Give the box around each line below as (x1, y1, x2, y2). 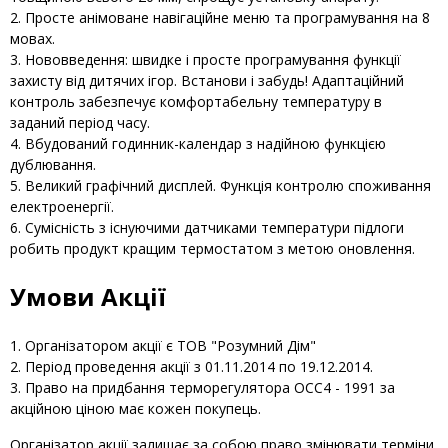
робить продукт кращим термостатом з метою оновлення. (10, 239, 415, 259)
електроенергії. (10, 197, 114, 217)
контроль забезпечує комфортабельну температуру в (10, 92, 382, 112)
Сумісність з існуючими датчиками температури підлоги (25, 218, 404, 238)
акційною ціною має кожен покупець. (10, 399, 261, 419)
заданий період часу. (10, 113, 150, 133)
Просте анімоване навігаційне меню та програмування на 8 (25, 8, 430, 28)
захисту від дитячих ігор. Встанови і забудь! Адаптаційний (10, 71, 404, 91)
